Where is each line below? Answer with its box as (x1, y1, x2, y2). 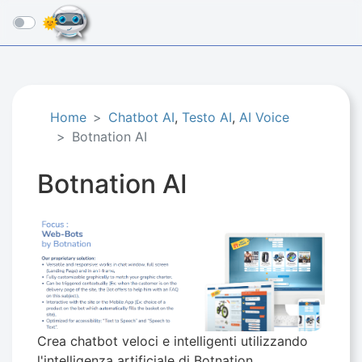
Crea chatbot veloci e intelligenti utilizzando (37, 333, 308, 350)
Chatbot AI (108, 109, 175, 125)
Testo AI (182, 109, 232, 125)
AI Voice (239, 109, 289, 125)
